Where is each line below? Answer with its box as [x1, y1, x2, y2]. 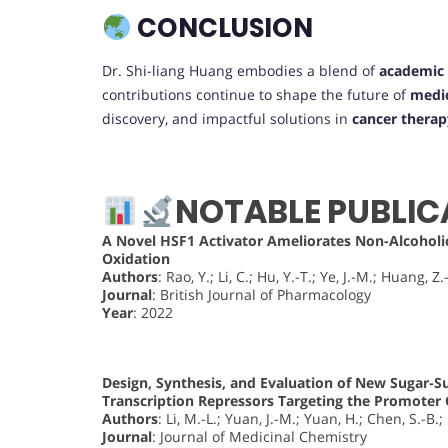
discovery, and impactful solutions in [102, 109, 352, 129]
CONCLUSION [131, 10, 313, 47]
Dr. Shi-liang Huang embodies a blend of [102, 61, 379, 81]
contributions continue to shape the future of [102, 85, 410, 105]
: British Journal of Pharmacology [152, 285, 371, 305]
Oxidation [102, 249, 170, 269]
